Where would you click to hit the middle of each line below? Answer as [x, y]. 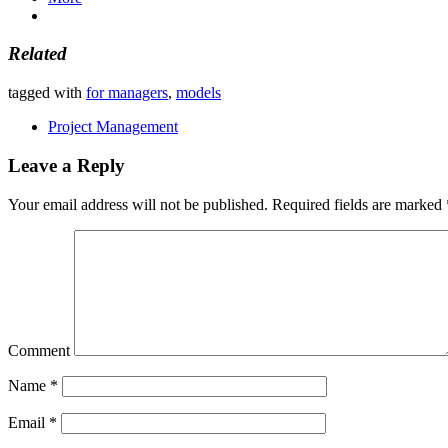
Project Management [113, 127]
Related [37, 54]
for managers [127, 93]
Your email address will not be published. [138, 204]
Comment [39, 350]
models [198, 93]
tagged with [47, 93]
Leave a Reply [66, 165]
